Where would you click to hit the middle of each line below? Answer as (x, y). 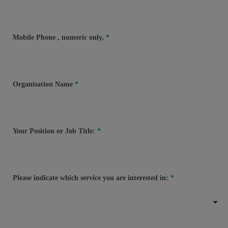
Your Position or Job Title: (55, 131)
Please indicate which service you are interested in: (92, 178)
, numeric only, (81, 37)
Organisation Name (44, 84)
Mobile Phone (35, 37)
